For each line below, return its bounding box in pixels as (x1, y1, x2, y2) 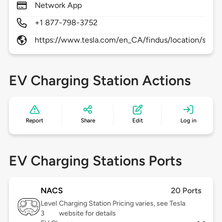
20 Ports (171, 186, 202, 196)
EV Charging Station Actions (8, 72, 191, 89)
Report (26, 117, 44, 124)
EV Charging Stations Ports (8, 152, 182, 169)
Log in (180, 117, 196, 124)
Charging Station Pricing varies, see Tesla (59, 199, 186, 208)
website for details (59, 209, 116, 218)
